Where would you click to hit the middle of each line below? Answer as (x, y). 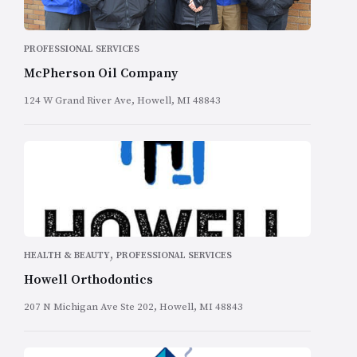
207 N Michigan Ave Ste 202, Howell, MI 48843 (133, 307)
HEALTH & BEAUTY (67, 256)
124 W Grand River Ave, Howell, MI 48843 (122, 101)
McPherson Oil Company (101, 74)
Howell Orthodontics (88, 280)
